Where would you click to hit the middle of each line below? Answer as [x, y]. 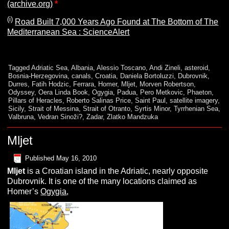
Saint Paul [151, 101]
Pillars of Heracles [36, 101]
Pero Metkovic [162, 93]
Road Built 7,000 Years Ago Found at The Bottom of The [117, 22]
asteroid [197, 68]
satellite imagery [194, 101]
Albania [82, 68]
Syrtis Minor [152, 109]
